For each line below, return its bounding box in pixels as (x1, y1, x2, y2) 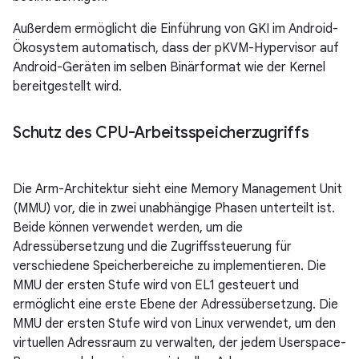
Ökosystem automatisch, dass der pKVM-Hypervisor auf (13, 39, 339, 56)
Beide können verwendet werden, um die (13, 219, 243, 236)
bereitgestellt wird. (13, 78, 122, 95)
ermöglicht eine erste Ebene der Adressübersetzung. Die (13, 296, 338, 313)
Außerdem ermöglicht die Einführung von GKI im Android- (13, 20, 338, 37)
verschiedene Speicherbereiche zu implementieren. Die (13, 257, 326, 274)
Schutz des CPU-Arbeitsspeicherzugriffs (13, 122, 309, 143)
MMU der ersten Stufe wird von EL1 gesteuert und (13, 276, 299, 293)
